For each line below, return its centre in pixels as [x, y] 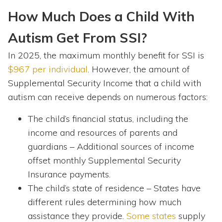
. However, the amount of [139, 69]
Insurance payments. [69, 174]
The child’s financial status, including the [108, 119]
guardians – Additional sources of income [111, 147]
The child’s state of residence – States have [114, 188]
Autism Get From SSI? [78, 38]
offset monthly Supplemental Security [104, 161]
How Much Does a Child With [101, 17]
